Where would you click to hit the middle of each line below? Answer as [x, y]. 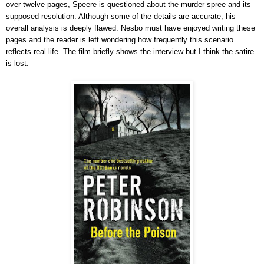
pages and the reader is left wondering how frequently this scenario [120, 39]
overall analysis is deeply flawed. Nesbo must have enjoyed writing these [131, 28]
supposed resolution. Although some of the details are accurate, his [121, 16]
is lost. [19, 63]
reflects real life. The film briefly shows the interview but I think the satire [130, 51]
